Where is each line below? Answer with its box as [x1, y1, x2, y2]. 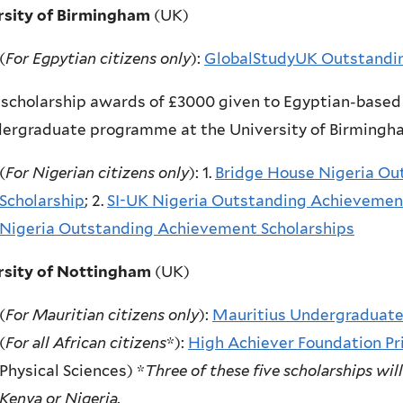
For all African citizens [5, 334, 166, 353]
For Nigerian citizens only [5, 164, 189, 183]
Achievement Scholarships [157, 219, 354, 238]
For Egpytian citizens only [5, 49, 191, 68]
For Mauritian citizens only [5, 306, 199, 325]
